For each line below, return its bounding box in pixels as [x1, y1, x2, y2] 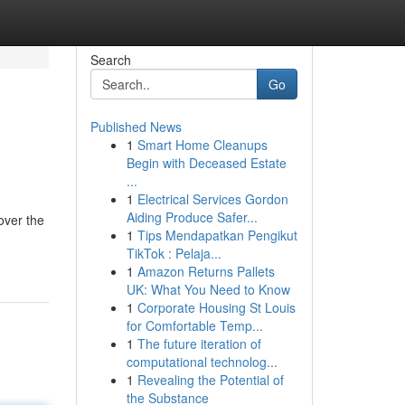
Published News [89, 118, 182, 136]
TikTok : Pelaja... [126, 244, 221, 262]
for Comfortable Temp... [126, 316, 263, 334]
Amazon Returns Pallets [137, 262, 275, 280]
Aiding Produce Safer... [126, 208, 258, 226]
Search [89, 51, 131, 69]
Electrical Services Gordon [137, 190, 288, 208]
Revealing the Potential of [137, 371, 284, 389]
